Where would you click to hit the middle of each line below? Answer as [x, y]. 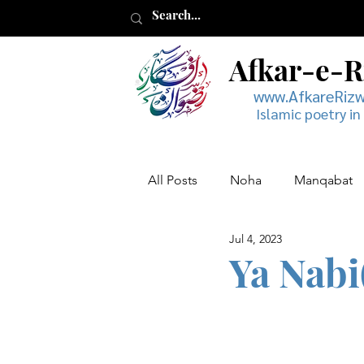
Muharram [210, 245]
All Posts [173, 180]
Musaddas [301, 245]
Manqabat [323, 180]
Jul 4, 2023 [256, 238]
